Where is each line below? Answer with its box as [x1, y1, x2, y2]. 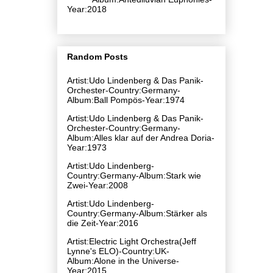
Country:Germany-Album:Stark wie [67, 170, 201, 180]
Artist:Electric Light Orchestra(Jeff [67, 236, 196, 246]
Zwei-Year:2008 [67, 180, 128, 190]
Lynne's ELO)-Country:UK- [67, 246, 169, 256]
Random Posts [67, 51, 128, 62]
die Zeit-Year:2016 [67, 218, 138, 228]
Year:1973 [67, 142, 107, 152]
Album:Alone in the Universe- [67, 255, 179, 266]
